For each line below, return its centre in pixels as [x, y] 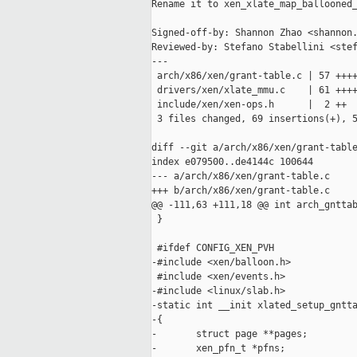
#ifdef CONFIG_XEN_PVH [213, 248]
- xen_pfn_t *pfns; [218, 349]
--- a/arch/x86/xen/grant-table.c [241, 177]
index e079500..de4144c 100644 [232, 162]
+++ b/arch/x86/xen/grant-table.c [241, 191]
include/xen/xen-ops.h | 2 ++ [249, 105]
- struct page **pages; [229, 334]
